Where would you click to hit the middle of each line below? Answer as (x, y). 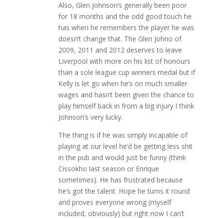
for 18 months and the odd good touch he (125, 16)
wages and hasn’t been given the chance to (126, 94)
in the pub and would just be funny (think (122, 157)
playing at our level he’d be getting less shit (125, 146)
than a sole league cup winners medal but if (127, 72)
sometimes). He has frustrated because (120, 180)
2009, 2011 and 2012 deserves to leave (120, 50)
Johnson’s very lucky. (90, 117)
